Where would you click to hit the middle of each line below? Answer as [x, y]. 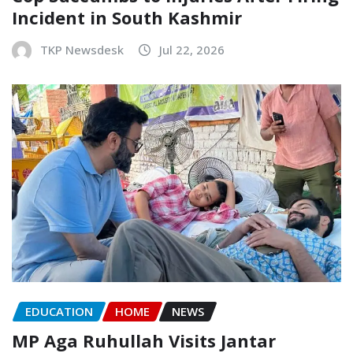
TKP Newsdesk [82, 49]
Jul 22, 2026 [192, 49]
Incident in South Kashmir [127, 17]
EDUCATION [59, 312]
